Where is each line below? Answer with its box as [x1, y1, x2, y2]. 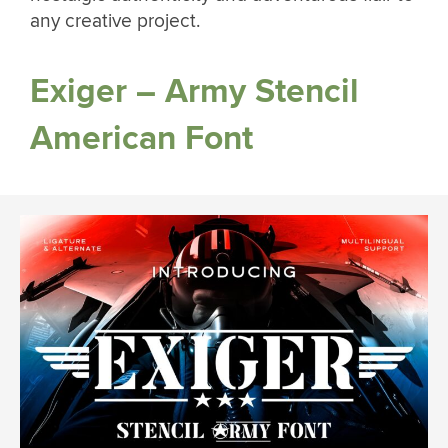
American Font [30, 117, 253, 159]
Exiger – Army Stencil [30, 70, 359, 112]
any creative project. [30, 9, 205, 34]
